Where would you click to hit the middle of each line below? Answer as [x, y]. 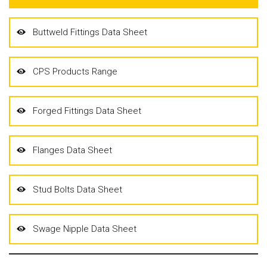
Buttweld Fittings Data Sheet [90, 32]
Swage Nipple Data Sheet [85, 229]
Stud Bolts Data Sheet [77, 189]
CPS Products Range [75, 71]
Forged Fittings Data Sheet [87, 111]
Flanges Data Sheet [72, 150]
